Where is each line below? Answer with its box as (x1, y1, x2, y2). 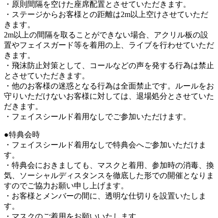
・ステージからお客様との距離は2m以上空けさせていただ (4, 10, 208, 19)
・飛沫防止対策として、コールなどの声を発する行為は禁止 (4, 61, 214, 70)
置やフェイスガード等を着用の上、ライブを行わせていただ (4, 41, 214, 50)
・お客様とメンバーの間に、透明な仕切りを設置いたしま (4, 192, 206, 200)
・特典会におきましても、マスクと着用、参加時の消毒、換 (4, 161, 214, 170)
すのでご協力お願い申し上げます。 (4, 182, 128, 190)
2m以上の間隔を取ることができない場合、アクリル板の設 (4, 31, 208, 39)
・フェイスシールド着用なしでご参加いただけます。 (4, 112, 191, 121)
